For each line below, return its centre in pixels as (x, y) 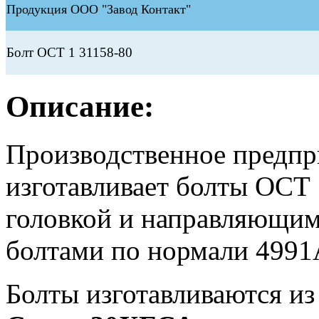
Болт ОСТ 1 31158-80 (69, 53)
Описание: (80, 107)
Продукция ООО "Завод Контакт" (99, 10)
